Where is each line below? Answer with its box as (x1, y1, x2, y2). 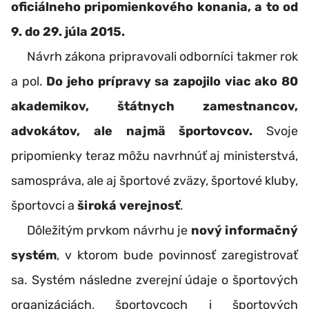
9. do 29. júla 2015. (11, 23, 125, 39)
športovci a (11, 197, 77, 213)
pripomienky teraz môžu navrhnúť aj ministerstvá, (11, 148, 298, 163)
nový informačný (190, 222, 298, 238)
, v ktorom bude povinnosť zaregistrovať (57, 247, 298, 263)
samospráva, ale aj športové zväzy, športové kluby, (11, 172, 298, 188)
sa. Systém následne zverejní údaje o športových (11, 272, 298, 288)
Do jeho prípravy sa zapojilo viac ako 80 (46, 73, 299, 89)
